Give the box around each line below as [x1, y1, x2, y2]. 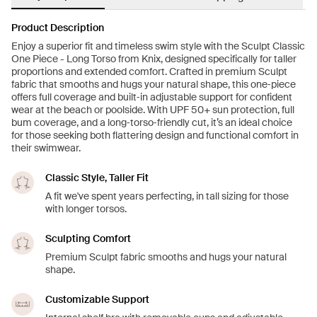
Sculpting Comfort [45, 232, 131, 246]
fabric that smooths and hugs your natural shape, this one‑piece [11, 78, 296, 91]
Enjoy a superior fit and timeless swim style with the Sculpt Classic [11, 40, 305, 53]
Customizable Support [45, 293, 149, 306]
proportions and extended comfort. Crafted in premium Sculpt [11, 65, 287, 79]
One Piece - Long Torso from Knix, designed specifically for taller [11, 52, 296, 66]
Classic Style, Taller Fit [45, 171, 149, 185]
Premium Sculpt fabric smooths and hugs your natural [45, 250, 287, 264]
